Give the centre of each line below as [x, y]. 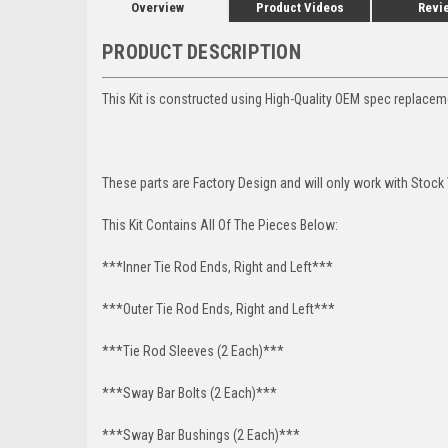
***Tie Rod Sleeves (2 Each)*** [193, 350]
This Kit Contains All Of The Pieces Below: [220, 224]
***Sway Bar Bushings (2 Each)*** [201, 434]
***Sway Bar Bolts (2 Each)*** [189, 392]
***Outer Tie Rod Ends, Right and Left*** [218, 308]
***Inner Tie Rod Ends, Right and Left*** [217, 266]
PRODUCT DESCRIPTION [201, 51]
